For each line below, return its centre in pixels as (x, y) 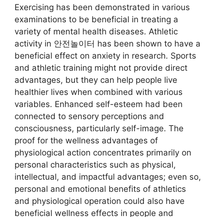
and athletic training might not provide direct (101, 68)
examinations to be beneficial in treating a (96, 19)
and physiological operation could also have (100, 201)
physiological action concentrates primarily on (103, 153)
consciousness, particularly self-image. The (99, 128)
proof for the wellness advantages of (86, 140)
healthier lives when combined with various (99, 92)
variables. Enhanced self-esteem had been (99, 104)
